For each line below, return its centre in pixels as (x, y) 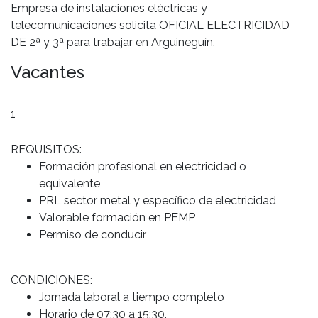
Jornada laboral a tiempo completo (132, 297)
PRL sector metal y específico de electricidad (158, 200)
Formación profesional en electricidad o (143, 166)
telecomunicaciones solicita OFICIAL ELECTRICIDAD (150, 25)
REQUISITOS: (46, 149)
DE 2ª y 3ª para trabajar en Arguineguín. (113, 42)
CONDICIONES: (51, 280)
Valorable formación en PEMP (117, 217)
